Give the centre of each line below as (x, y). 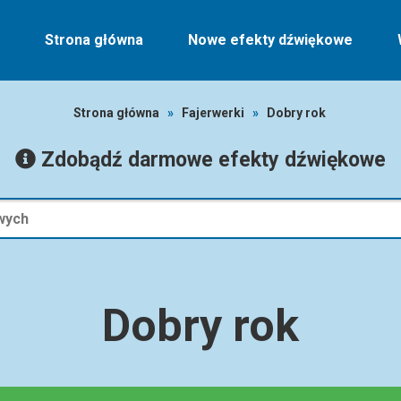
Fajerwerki (213, 113)
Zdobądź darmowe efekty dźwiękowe (211, 160)
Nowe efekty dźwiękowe (270, 40)
